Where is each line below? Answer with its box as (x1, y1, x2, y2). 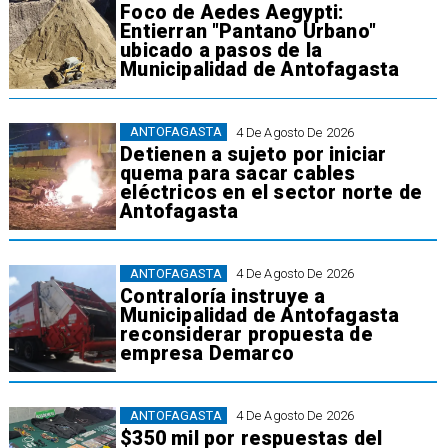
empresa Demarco (120, 341, 294, 365)
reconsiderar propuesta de (120, 322, 373, 346)
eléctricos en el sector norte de (120, 180, 423, 204)
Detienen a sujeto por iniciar (120, 142, 387, 166)
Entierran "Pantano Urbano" (120, 20, 376, 44)
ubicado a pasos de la (120, 39, 323, 63)
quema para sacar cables (120, 161, 356, 185)
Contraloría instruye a (120, 284, 326, 308)
